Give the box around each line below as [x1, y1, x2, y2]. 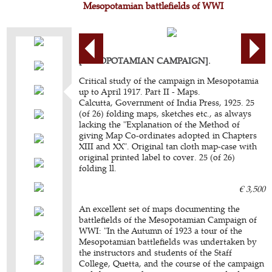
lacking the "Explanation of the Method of [79, 118, 240, 130]
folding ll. [79, 162, 117, 174]
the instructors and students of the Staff [79, 246, 233, 258]
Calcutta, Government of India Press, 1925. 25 [79, 97, 255, 108]
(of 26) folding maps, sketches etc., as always [79, 107, 252, 119]
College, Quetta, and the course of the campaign [79, 257, 265, 269]
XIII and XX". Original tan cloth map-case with [79, 140, 257, 152]
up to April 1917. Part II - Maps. [79, 86, 201, 97]
